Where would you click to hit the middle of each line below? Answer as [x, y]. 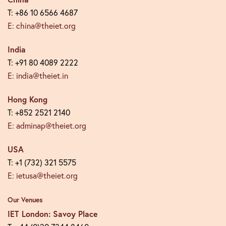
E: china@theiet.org [42, 26]
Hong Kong [27, 99]
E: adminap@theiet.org [47, 126]
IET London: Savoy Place [53, 214]
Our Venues [25, 200]
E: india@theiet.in [38, 76]
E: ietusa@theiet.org [43, 176]
